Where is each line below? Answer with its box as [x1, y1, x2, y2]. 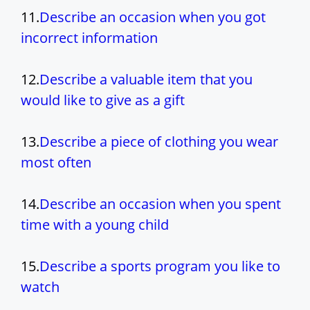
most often [21, 153, 91, 172]
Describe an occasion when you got [39, 8, 266, 27]
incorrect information [21, 28, 158, 48]
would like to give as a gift [21, 91, 185, 110]
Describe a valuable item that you [39, 70, 253, 89]
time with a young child [21, 215, 169, 235]
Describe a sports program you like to [39, 257, 280, 276]
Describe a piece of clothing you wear [39, 132, 278, 152]
